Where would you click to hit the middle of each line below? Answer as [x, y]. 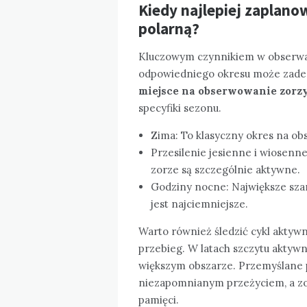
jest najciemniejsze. [199, 204]
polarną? [169, 28]
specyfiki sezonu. [180, 108]
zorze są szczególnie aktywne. [225, 169]
